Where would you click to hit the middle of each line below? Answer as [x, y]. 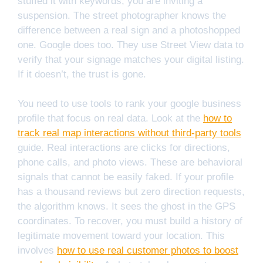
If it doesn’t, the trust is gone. [82, 74]
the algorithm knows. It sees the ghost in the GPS [127, 207]
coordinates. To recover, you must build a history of [130, 221]
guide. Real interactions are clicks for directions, [124, 148]
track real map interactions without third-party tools [129, 133]
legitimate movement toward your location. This [121, 236]
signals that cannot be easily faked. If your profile [126, 177]
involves [37, 251]
